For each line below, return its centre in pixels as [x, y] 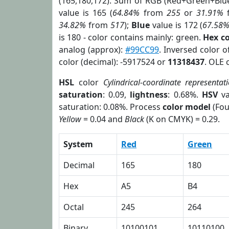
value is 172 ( [176, 25]
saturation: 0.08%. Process [111, 107]
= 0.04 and [103, 119]
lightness [149, 95]
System [78, 144]
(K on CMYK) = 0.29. [182, 119]
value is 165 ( [86, 13]
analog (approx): [92, 50]
